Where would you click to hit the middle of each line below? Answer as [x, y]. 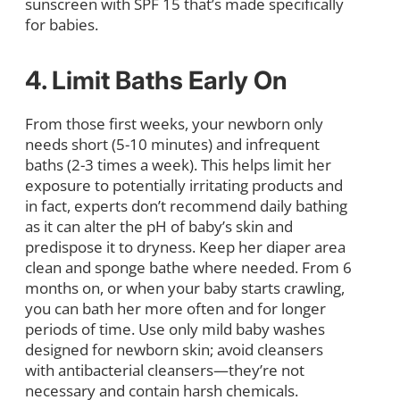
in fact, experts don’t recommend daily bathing [186, 205]
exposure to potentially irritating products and [184, 185]
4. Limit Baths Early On [156, 80]
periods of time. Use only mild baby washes [175, 329]
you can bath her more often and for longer [175, 308]
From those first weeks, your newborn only [174, 123]
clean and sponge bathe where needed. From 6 [188, 267]
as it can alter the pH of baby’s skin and [159, 226]
